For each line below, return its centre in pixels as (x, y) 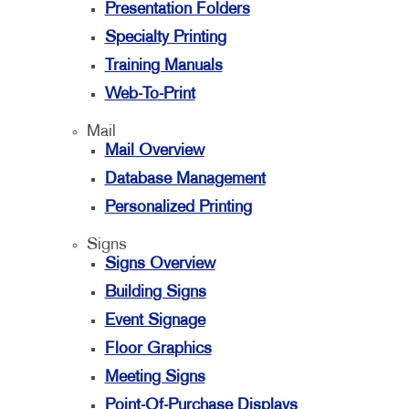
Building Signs (155, 293)
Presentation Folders (177, 10)
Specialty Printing (165, 38)
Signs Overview (160, 264)
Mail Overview (154, 151)
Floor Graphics (158, 349)
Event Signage (155, 321)
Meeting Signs (155, 378)
